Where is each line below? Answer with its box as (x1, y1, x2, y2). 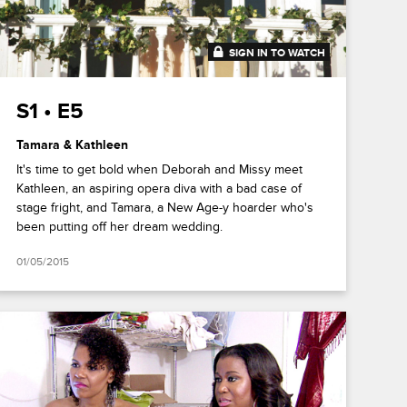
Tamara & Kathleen (15, 136, 128, 153)
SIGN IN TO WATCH (228, 45, 325, 60)
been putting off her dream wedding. (15, 218, 223, 234)
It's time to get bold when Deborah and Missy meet (15, 161, 303, 177)
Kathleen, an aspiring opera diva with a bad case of (15, 180, 302, 196)
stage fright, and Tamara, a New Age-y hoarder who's (15, 199, 313, 215)
